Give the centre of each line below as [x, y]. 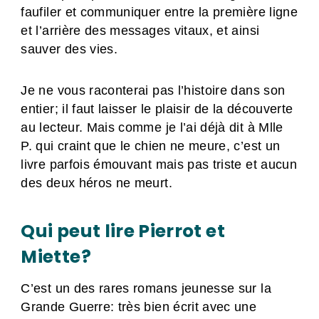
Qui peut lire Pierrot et [123, 231]
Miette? [56, 257]
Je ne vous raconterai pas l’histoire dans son [153, 91]
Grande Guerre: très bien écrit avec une [139, 307]
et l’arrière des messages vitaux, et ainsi [140, 31]
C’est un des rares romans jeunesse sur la [146, 288]
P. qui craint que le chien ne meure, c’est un [151, 146]
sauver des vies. [69, 49]
